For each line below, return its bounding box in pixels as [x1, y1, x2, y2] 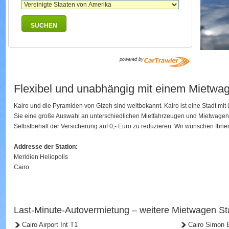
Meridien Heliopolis [14, 153, 68, 161]
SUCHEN [31, 22, 57, 29]
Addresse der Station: [14, 143, 78, 150]
